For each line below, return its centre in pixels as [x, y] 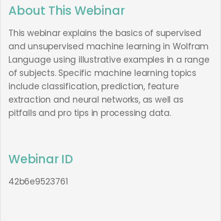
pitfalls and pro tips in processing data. [90, 113]
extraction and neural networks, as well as [96, 100]
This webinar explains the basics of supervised [105, 33]
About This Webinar [67, 11]
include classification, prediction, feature [94, 86]
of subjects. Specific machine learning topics [102, 73]
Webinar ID [41, 159]
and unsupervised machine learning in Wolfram [109, 46]
